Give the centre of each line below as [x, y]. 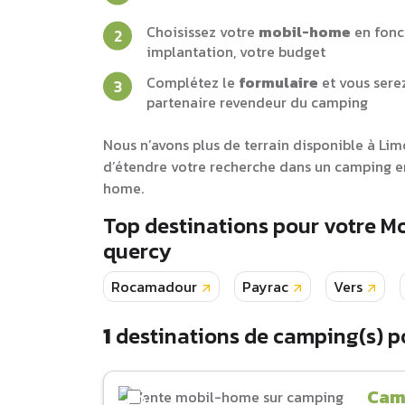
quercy [137, 251]
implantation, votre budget [236, 52]
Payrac [265, 287]
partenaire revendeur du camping [257, 102]
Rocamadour [154, 287]
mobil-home [305, 32]
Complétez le [193, 82]
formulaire [278, 82]
